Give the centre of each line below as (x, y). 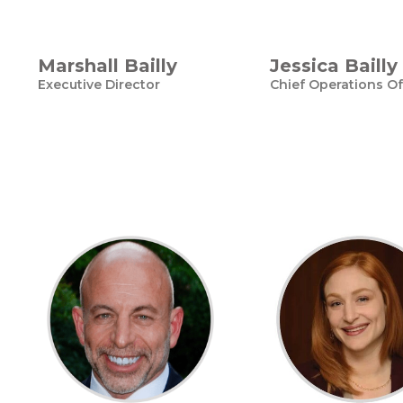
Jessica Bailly (334, 66)
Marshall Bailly (107, 66)
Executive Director (99, 85)
